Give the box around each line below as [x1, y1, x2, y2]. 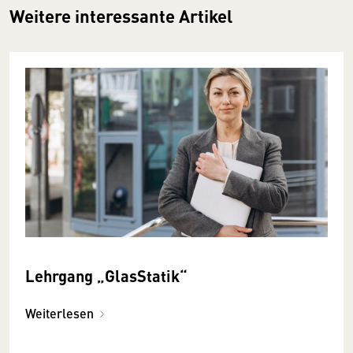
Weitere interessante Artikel [9, 2, 232, 28]
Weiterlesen [25, 304, 94, 323]
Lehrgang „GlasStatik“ [25, 264, 188, 288]
